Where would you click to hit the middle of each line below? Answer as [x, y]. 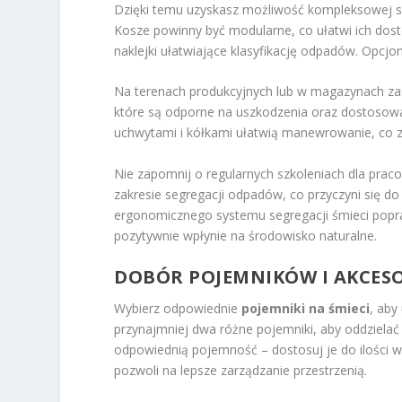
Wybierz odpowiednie [178, 308]
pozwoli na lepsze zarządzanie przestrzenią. [241, 370]
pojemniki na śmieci [306, 308]
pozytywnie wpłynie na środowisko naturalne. [246, 235]
